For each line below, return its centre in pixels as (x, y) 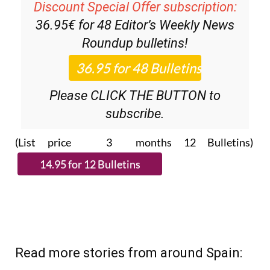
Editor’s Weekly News (174, 25)
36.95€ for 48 (75, 25)
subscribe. (135, 114)
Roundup (108, 43)
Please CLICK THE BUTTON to (135, 96)
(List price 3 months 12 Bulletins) (135, 143)
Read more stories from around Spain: (129, 253)
